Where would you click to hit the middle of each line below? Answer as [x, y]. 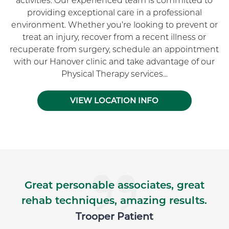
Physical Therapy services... [114, 74]
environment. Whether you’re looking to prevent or [114, 25]
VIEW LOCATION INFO [114, 101]
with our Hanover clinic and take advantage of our [114, 62]
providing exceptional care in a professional [114, 13]
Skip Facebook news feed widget [68, 134]
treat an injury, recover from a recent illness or [114, 37]
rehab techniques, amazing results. [114, 201]
